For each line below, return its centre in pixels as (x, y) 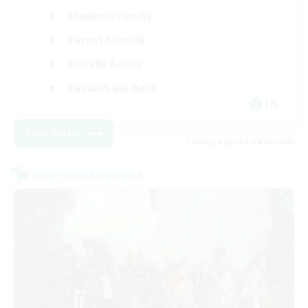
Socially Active (106, 64)
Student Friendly (110, 16)
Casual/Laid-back (113, 88)
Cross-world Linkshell (88, 175)
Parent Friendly (107, 40)
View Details (55, 133)
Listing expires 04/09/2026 (241, 141)
